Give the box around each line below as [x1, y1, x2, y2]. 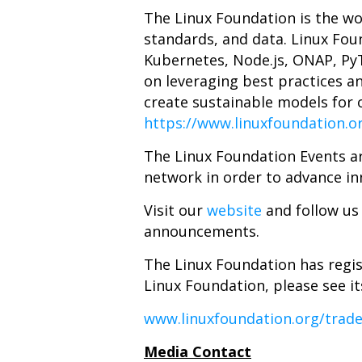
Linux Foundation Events [175, 146, 346, 166]
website [207, 200, 262, 220]
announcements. [144, 221, 259, 241]
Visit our [144, 200, 207, 220]
